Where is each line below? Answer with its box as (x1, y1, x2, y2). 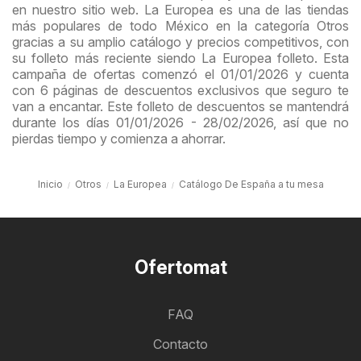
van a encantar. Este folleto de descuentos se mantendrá (12, 98, 349, 114)
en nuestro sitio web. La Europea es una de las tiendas (12, 2, 349, 18)
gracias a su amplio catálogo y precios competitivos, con (12, 34, 349, 50)
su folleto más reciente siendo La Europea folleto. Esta (12, 50, 349, 66)
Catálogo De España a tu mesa (178, 178, 324, 190)
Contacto (153, 336, 208, 352)
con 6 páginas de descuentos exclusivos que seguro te (12, 82, 349, 98)
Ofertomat (134, 256, 227, 279)
